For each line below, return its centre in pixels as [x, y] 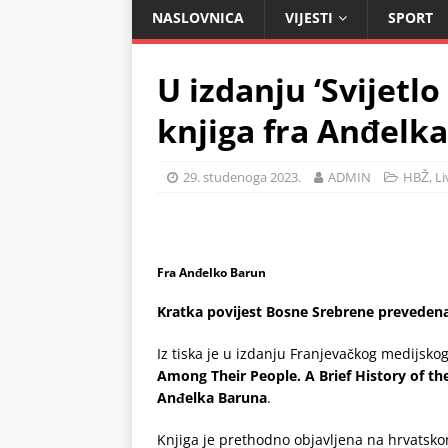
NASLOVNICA [198, 17]
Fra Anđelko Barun [211, 272]
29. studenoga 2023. [242, 177]
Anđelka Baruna [212, 397]
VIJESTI [309, 17]
